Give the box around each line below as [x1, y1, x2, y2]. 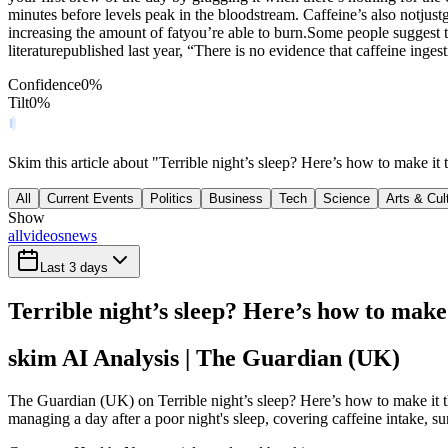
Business [209, 191, 263, 207]
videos [23, 227, 64, 245]
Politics [150, 191, 193, 207]
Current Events [47, 191, 134, 207]
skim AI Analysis [8, 345, 179, 372]
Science [323, 191, 370, 207]
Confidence [8, 76, 81, 94]
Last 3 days [40, 260, 108, 276]
